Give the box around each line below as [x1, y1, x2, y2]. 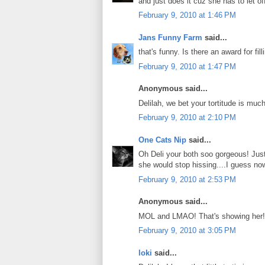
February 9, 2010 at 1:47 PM [138, 62, 236, 71]
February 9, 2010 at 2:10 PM [138, 113, 236, 122]
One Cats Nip [138, 135, 186, 144]
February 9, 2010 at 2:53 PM [138, 174, 236, 184]
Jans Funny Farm [138, 33, 202, 42]
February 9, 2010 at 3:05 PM [138, 226, 236, 235]
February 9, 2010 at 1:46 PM [138, 11, 236, 20]
